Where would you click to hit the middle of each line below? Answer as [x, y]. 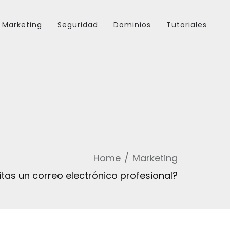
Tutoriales [187, 25]
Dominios [132, 25]
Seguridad [78, 25]
